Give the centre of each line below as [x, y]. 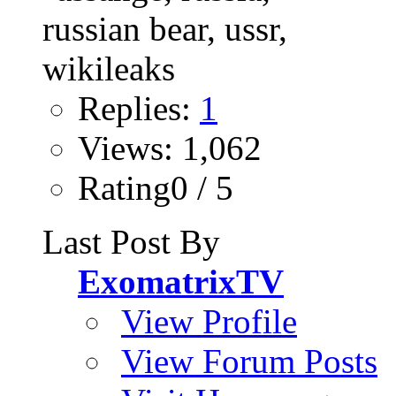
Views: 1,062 [170, 148]
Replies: [139, 109]
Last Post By [131, 242]
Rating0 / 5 [156, 188]
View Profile [209, 322]
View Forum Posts [249, 362]
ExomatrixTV [181, 282]
